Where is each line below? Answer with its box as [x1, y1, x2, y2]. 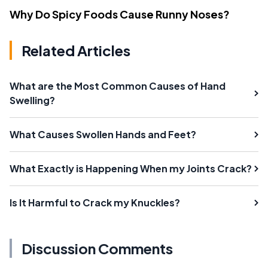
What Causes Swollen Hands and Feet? [10, 128, 196, 141]
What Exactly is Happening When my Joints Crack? [10, 162, 252, 175]
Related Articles [22, 41, 130, 60]
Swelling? [10, 94, 55, 107]
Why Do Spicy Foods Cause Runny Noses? [10, 7, 230, 22]
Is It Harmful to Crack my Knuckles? [10, 196, 180, 209]
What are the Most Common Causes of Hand [10, 80, 226, 93]
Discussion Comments [22, 239, 173, 258]
